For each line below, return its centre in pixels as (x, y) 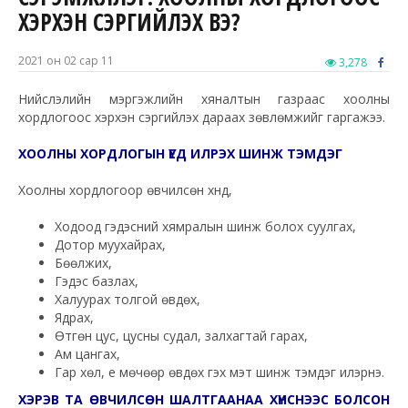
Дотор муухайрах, (110, 245)
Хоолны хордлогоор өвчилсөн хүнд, (125, 190)
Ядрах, (74, 318)
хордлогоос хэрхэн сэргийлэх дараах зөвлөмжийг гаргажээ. (202, 117)
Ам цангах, (87, 354)
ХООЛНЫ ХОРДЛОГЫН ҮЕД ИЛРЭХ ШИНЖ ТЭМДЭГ (180, 154)
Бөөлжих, (83, 263)
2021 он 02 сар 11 (66, 61)
